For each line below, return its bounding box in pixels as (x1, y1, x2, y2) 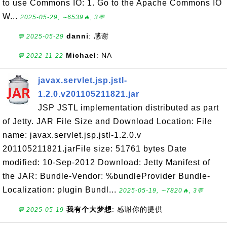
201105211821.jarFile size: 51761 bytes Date (3, 144, 187, 153)
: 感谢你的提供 (112, 205, 163, 213)
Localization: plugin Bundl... (3, 185, 119, 194)
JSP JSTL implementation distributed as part (38, 103, 219, 112)
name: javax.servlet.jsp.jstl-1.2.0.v (3, 131, 141, 139)
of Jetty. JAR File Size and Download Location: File (3, 117, 212, 126)
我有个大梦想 (66, 205, 112, 213)
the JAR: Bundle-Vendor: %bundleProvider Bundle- (3, 172, 210, 180)
